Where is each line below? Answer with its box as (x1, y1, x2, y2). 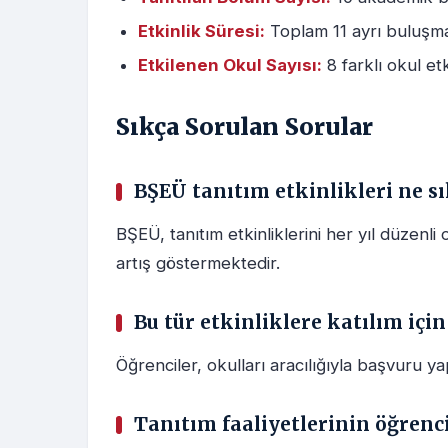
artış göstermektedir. (116, 253, 280, 274)
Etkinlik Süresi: (138, 21, 265, 42)
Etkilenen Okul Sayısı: (138, 55, 322, 76)
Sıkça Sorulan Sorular (116, 112, 373, 142)
